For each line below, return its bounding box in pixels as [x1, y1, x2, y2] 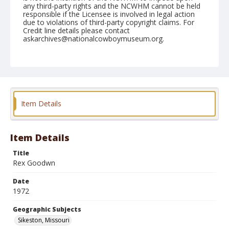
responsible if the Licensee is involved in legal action [23, 9, 195, 19]
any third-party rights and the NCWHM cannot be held [23, 1, 200, 11]
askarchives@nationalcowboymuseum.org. [23, 34, 164, 43]
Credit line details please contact [23, 26, 130, 35]
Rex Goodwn [13, 158, 55, 168]
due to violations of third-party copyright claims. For [23, 17, 194, 27]
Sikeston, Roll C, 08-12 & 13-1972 [23, 62, 134, 72]
